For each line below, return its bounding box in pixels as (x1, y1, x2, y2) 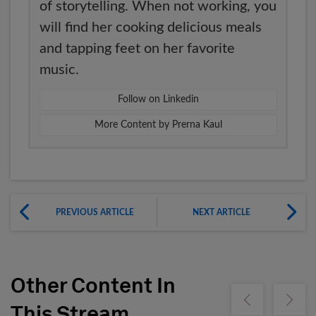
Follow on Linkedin (117, 95, 199, 105)
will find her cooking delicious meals (39, 20, 262, 35)
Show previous (246, 299, 293, 307)
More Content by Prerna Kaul (94, 120, 222, 130)
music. (39, 62, 79, 77)
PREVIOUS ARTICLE (55, 207, 134, 217)
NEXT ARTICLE (193, 207, 250, 217)
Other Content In (11, 276, 176, 298)
